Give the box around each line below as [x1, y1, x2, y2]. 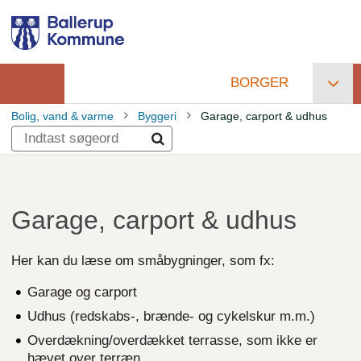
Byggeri [138, 110, 176, 122]
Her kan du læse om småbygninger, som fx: [11, 253, 275, 268]
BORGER [230, 75, 288, 90]
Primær [64, 88, 144, 113]
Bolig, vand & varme [11, 110, 114, 122]
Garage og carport [27, 284, 137, 300]
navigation [64, 115, 178, 140]
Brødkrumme [11, 131, 152, 156]
